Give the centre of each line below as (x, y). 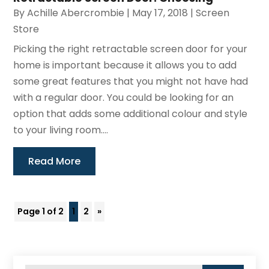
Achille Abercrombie (76, 13)
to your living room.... (61, 130)
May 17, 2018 (160, 13)
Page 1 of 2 (41, 211)
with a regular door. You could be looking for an (124, 97)
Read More (55, 161)
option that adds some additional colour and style (131, 113)
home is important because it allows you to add (125, 65)
